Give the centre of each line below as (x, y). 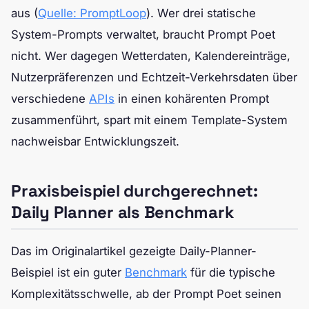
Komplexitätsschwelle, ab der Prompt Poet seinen (146, 293)
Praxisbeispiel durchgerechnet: (134, 190)
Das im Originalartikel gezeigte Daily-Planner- (134, 251)
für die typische (231, 272)
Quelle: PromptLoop (92, 13)
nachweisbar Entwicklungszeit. (95, 141)
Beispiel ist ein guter (68, 272)
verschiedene (50, 98)
